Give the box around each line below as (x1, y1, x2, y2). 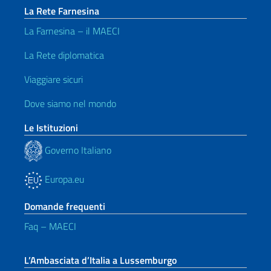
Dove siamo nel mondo (24, 96, 116, 111)
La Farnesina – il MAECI (24, 24, 120, 38)
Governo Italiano (42, 142, 111, 157)
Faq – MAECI (24, 219, 76, 233)
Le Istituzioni (24, 120, 78, 135)
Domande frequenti (24, 199, 105, 214)
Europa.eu (42, 172, 84, 186)
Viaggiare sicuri (24, 72, 83, 87)
